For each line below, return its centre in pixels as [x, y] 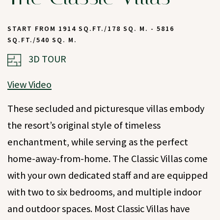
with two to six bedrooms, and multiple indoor [104, 192]
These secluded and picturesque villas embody [106, 109]
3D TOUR [47, 59]
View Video [29, 85]
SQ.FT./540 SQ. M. [42, 40]
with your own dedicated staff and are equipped [108, 176]
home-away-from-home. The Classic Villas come [108, 159]
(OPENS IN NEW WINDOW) [22, 49]
